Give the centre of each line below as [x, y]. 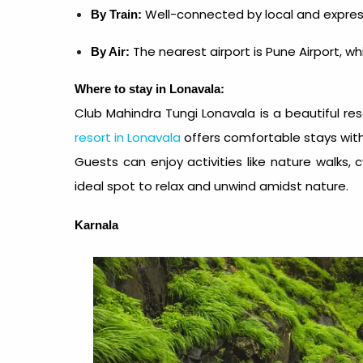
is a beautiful [299, 113]
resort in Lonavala [128, 137]
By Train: [118, 14]
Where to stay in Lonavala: [149, 89]
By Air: [112, 51]
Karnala [96, 225]
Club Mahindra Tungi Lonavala [165, 113]
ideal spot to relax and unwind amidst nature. [211, 186]
